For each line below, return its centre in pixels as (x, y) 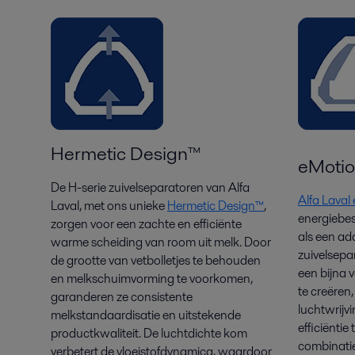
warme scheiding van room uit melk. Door (161, 242)
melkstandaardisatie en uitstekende (146, 315)
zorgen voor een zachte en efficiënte (146, 224)
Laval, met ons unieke (109, 206)
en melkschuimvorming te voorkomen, (152, 279)
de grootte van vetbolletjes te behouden (156, 261)
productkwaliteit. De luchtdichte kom (149, 334)
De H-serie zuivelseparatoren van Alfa (150, 188)
